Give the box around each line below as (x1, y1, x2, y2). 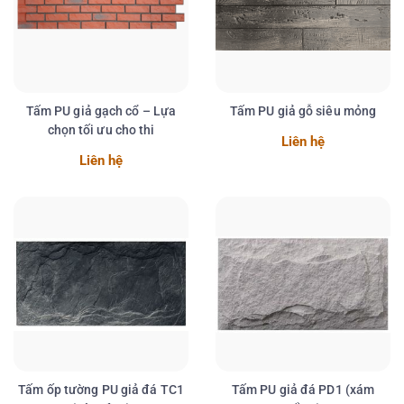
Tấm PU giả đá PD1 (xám (231, 382, 375, 398)
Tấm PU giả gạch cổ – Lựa (25, 104, 177, 119)
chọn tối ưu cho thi (47, 123, 155, 138)
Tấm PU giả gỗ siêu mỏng (229, 104, 377, 119)
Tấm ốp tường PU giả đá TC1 (18, 382, 184, 398)
